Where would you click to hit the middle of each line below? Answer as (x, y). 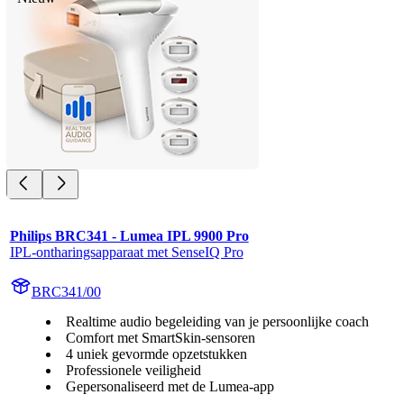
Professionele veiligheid (133, 371)
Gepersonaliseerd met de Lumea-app (170, 387)
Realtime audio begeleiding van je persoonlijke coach (217, 322)
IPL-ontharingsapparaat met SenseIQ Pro (126, 252)
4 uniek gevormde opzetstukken (156, 354)
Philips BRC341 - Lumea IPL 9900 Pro (129, 236)
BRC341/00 (66, 292)
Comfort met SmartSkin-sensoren (160, 338)
